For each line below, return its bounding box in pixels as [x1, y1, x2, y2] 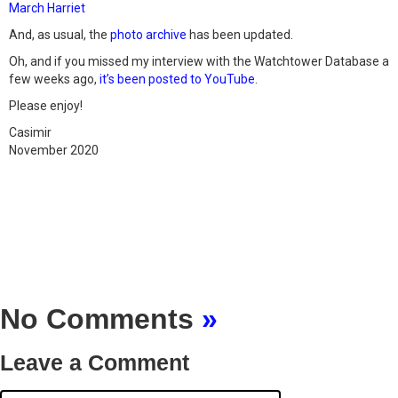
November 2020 [9, 143, 99, 157]
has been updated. [187, 28, 293, 42]
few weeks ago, [9, 72, 99, 86]
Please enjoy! [9, 99, 83, 113]
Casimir [9, 125, 52, 139]
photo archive [110, 28, 187, 42]
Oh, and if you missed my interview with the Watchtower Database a [9, 54, 389, 68]
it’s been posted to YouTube [99, 72, 255, 86]
